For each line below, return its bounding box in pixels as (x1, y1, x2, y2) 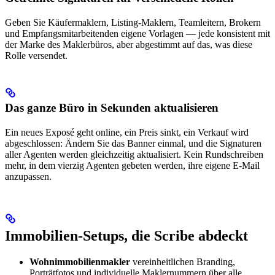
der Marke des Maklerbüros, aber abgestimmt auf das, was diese (5, 39, 252, 50)
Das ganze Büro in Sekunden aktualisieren (5, 101, 219, 115)
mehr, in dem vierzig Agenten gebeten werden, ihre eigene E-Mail (5, 160, 260, 171)
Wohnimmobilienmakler (29, 257, 130, 268)
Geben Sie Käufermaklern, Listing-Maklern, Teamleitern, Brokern (5, 17, 261, 28)
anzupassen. (5, 171, 52, 182)
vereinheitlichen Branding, (130, 257, 235, 268)
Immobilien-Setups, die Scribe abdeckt (5, 228, 248, 244)
